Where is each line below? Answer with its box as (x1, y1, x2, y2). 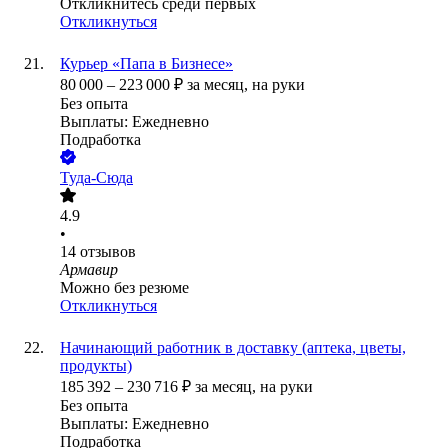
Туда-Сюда (60, 169, 133, 187)
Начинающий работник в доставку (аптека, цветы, (60, 339, 406, 357)
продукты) (60, 357, 132, 375)
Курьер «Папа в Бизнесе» (60, 55, 233, 73)
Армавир (60, 261, 118, 279)
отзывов (80, 243, 136, 261)
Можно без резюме (60, 279, 189, 297)
